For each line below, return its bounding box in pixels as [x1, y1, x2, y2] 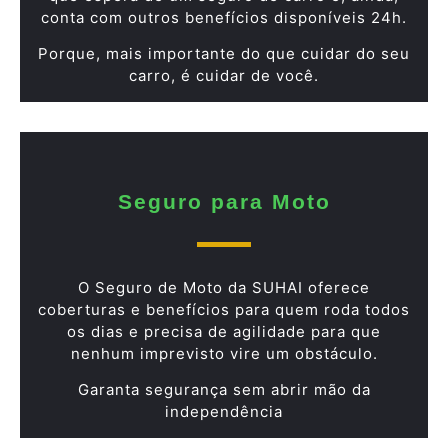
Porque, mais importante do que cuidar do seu [38, 44, 410, 64]
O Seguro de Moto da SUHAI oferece [78, 277, 370, 297]
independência [165, 402, 283, 422]
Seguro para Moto [117, 189, 331, 213]
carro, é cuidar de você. [129, 66, 319, 86]
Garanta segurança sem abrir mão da [77, 380, 371, 400]
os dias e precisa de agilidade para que [67, 321, 381, 341]
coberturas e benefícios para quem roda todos [38, 299, 410, 319]
